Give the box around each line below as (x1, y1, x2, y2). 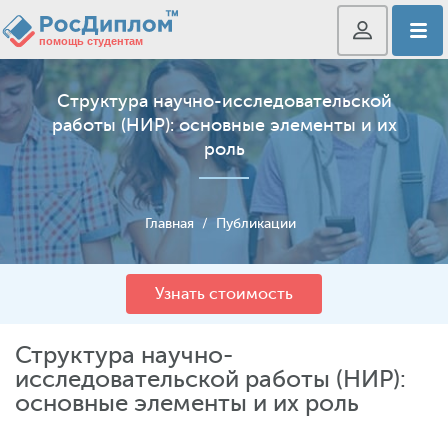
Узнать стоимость (155, 285, 293, 303)
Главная (144, 216, 194, 231)
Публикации (215, 216, 296, 231)
